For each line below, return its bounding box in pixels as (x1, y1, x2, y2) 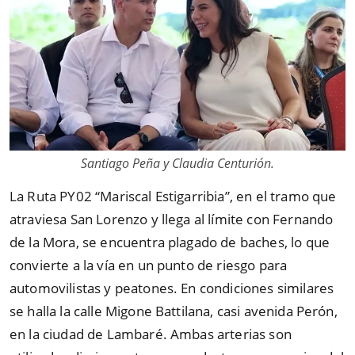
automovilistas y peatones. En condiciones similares (10, 278, 334, 297)
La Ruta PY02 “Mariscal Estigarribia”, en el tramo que (10, 186, 337, 205)
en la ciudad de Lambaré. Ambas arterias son (10, 324, 292, 343)
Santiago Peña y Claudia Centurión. (81, 154, 274, 172)
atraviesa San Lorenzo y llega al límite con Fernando (10, 209, 334, 228)
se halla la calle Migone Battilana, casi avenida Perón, (10, 301, 338, 320)
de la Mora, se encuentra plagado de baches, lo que (10, 232, 330, 251)
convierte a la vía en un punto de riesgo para (10, 255, 288, 274)
